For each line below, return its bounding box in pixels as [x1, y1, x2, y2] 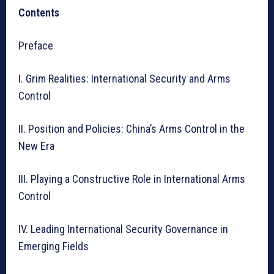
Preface [18, 39, 53, 52]
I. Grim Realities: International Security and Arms [18, 72, 231, 85]
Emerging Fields [18, 239, 89, 253]
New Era [18, 139, 54, 152]
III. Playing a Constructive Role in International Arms [18, 172, 245, 185]
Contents [18, 6, 59, 19]
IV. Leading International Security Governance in [18, 222, 228, 235]
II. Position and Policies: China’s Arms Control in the [18, 122, 245, 135]
